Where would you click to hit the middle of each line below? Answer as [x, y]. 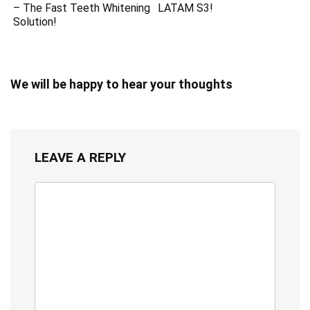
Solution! [35, 21]
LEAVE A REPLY [80, 157]
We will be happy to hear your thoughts [121, 84]
